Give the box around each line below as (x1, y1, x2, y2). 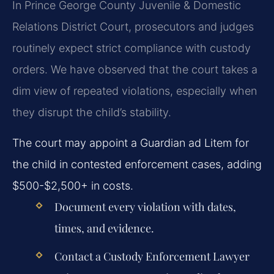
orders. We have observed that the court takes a (12, 63, 257, 76)
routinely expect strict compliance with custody (12, 42, 251, 55)
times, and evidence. (54, 220, 154, 235)
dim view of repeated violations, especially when (12, 84, 257, 98)
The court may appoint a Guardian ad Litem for (12, 136, 249, 149)
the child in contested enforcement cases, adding (12, 157, 262, 171)
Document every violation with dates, (54, 199, 236, 214)
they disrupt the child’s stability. (12, 106, 171, 119)
